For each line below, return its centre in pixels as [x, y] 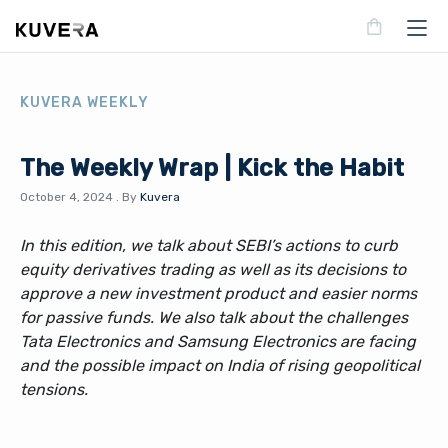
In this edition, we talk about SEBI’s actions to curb [209, 245]
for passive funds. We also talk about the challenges [214, 317]
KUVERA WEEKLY [84, 102]
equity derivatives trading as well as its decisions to [213, 269]
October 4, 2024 [66, 197]
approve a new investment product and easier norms [218, 293]
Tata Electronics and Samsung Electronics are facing [218, 341]
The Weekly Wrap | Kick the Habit [212, 168]
